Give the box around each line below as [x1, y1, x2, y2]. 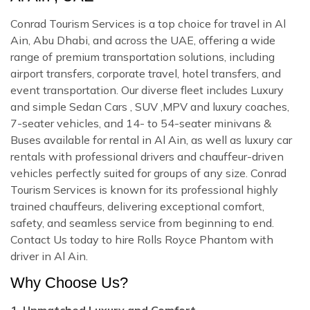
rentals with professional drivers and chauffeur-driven [10, 149, 284, 163]
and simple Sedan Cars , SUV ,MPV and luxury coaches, [10, 99, 289, 113]
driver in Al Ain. [10, 248, 88, 263]
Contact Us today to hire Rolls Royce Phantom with [10, 232, 273, 246]
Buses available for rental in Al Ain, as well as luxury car [10, 132, 292, 147]
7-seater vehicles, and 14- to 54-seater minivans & [10, 116, 271, 130]
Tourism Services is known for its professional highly [10, 182, 278, 197]
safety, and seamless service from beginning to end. [10, 215, 274, 230]
